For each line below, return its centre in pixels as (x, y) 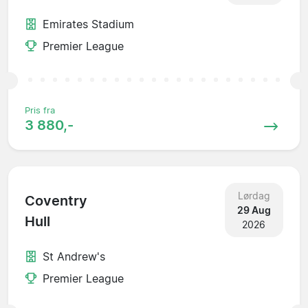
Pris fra (40, 110)
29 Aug (254, 210)
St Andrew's (74, 256)
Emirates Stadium (88, 24)
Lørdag (254, 195)
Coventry (56, 201)
